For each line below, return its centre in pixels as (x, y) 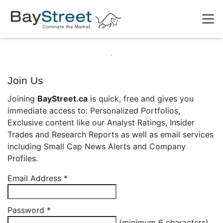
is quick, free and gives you (141, 99)
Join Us (25, 80)
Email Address (36, 178)
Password (27, 210)
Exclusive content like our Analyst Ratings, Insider (101, 122)
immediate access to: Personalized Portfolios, (94, 111)
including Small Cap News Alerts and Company (97, 146)
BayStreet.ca (62, 99)
